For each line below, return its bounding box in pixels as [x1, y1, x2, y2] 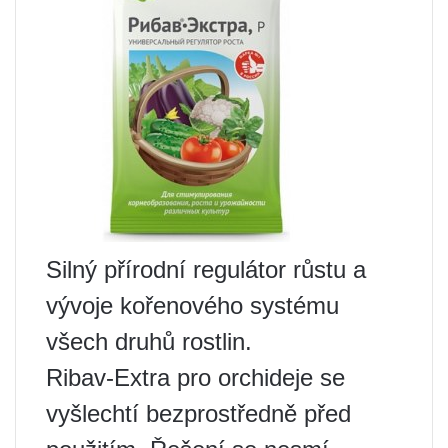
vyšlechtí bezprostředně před [46, 399, 351, 427]
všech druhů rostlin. [46, 327, 252, 355]
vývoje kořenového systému [46, 291, 339, 319]
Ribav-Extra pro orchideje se [46, 363, 345, 391]
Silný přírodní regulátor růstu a [46, 255, 366, 283]
